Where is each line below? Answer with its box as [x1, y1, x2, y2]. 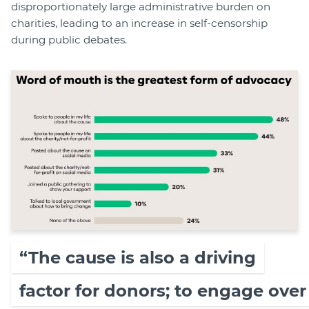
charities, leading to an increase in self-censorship [11, 16, 268, 30]
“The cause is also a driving [19, 248, 256, 268]
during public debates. [11, 32, 127, 46]
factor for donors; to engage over [19, 281, 306, 301]
